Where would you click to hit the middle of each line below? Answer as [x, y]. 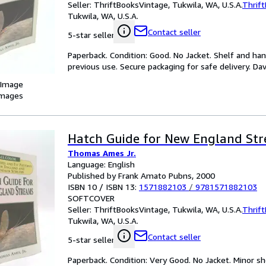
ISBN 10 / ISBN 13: [103, 187]
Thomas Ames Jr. [102, 153]
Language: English [101, 164]
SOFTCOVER [91, 198]
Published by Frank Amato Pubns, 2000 [141, 175]
